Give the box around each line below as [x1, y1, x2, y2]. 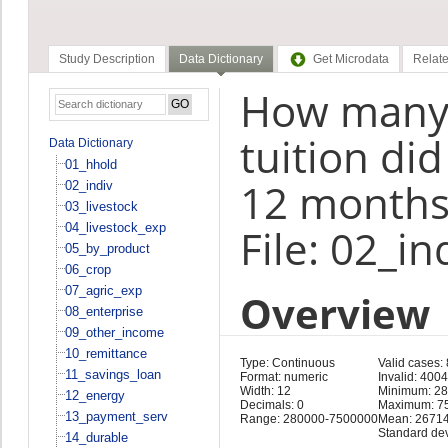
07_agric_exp [64, 282, 142, 298]
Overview [239, 285, 430, 341]
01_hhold [64, 156, 117, 172]
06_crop [64, 261, 111, 277]
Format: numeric [239, 369, 328, 384]
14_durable [64, 429, 128, 445]
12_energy [64, 387, 125, 403]
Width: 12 [239, 383, 291, 398]
